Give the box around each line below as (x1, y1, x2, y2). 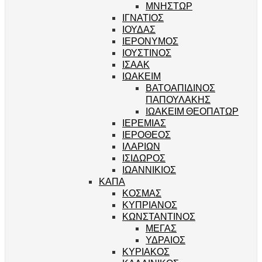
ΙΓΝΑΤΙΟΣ (122, 11, 164, 23)
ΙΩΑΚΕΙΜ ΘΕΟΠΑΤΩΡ (146, 105, 239, 116)
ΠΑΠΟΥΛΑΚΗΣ (146, 93, 211, 105)
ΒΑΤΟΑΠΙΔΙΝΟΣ (146, 81, 215, 93)
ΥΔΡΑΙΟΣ (146, 233, 185, 245)
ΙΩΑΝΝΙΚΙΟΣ (122, 163, 176, 175)
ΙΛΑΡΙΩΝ (122, 140, 160, 151)
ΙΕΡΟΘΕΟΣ (122, 128, 171, 140)
